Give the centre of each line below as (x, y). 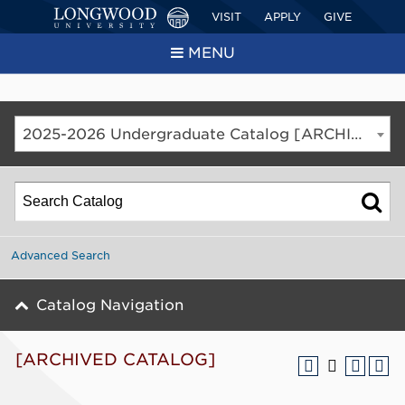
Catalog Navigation (110, 305)
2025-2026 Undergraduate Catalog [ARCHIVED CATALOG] (357, 134)
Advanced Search (61, 255)
